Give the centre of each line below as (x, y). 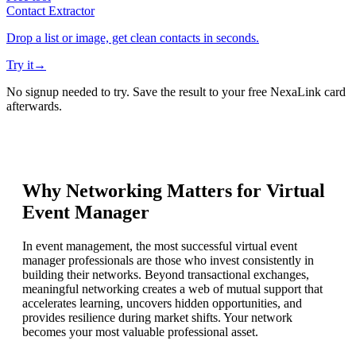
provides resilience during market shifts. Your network (157, 318)
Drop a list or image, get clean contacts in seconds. (133, 38)
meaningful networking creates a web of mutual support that (172, 289)
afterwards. (34, 106)
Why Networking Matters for (144, 191)
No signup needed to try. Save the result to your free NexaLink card (176, 92)
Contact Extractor (50, 11)
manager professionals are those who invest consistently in (168, 261)
